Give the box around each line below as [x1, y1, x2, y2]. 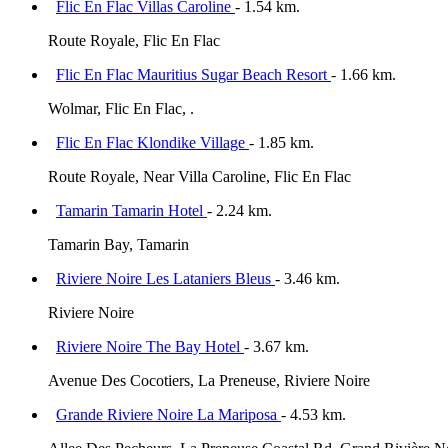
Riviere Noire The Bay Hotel [56, 338, 244, 356]
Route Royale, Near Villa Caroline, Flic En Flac [48, 168, 351, 186]
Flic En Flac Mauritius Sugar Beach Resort [56, 66, 331, 84]
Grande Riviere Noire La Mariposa [56, 406, 281, 424]
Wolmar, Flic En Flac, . [48, 100, 194, 118]
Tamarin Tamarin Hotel [56, 202, 207, 220]
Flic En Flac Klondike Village [56, 134, 249, 152]
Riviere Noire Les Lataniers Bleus [56, 270, 275, 288]
